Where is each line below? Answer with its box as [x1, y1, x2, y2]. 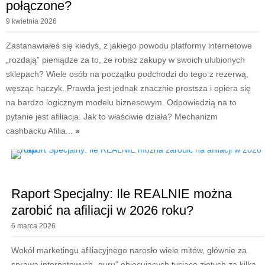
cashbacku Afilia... [6, 126, 75, 136]
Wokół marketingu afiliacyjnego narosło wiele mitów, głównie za [11, 245, 247, 256]
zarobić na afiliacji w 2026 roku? [11, 203, 193, 218]
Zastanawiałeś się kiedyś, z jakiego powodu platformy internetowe [6, 41, 252, 51]
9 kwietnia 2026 [6, 17, 57, 26]
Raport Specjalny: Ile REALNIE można [11, 186, 232, 202]
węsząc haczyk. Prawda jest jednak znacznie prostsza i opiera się [6, 83, 251, 93]
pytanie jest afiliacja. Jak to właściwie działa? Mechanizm [6, 112, 218, 122]
